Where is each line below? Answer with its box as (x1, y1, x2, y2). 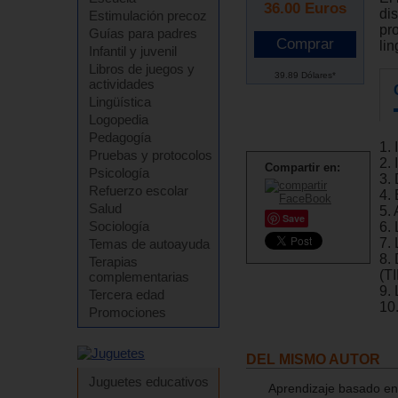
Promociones (89, 305, 166, 320)
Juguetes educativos (89, 374, 209, 389)
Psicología (89, 165, 149, 180)
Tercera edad (89, 287, 164, 302)
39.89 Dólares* (275, 69, 336, 80)
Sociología (89, 219, 149, 234)
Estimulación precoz (89, 8, 207, 23)
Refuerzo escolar (89, 183, 188, 198)
